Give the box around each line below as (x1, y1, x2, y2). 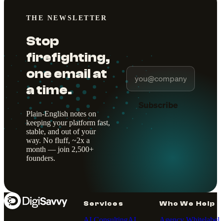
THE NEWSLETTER (26, 14, 108, 22)
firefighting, (26, 50, 110, 66)
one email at (26, 66, 107, 82)
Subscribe (138, 99, 178, 110)
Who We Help (159, 199, 216, 208)
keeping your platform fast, (26, 118, 110, 127)
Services (83, 199, 123, 208)
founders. (26, 153, 55, 162)
